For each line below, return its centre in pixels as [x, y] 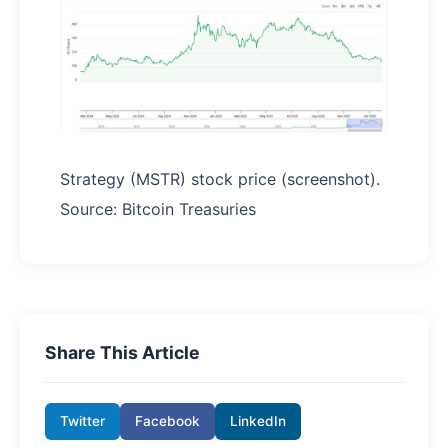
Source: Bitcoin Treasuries [158, 208]
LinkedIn [258, 420]
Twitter [82, 420]
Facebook [167, 420]
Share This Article [122, 352]
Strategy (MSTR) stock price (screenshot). [220, 178]
